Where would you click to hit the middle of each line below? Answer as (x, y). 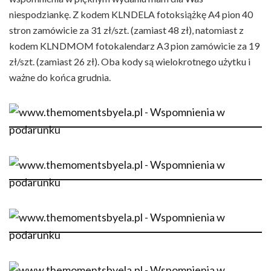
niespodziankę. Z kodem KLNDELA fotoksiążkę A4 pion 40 (131, 14)
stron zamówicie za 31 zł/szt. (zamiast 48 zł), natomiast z (126, 30)
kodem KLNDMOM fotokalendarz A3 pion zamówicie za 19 (134, 46)
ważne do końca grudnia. (60, 77)
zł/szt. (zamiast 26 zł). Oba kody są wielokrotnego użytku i (130, 61)
